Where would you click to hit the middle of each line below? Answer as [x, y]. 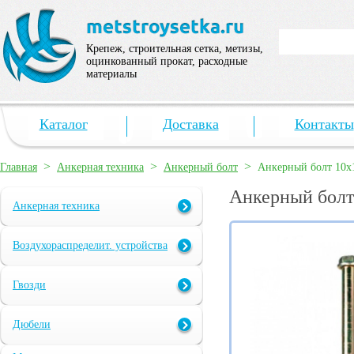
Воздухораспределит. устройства [90, 246]
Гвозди [29, 285]
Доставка [190, 124]
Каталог [63, 124]
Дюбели [32, 325]
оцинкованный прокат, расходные [167, 61]
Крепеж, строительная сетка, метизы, [175, 49]
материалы [111, 74]
